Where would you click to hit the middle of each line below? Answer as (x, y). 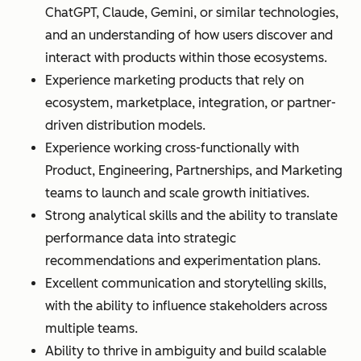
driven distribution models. (125, 125)
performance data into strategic (141, 238)
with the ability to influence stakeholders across (186, 305)
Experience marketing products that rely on (174, 80)
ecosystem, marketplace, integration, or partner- (191, 102)
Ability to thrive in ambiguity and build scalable (186, 351)
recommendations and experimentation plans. (183, 260)
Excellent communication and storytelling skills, (186, 283)
